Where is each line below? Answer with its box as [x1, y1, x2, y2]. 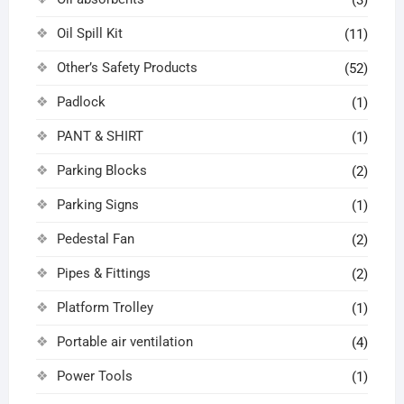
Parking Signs [56, 197, 139, 214]
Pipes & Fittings [56, 265, 151, 282]
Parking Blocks [56, 162, 147, 179]
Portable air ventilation [56, 334, 193, 351]
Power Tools [56, 368, 133, 385]
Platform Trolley [56, 299, 153, 317]
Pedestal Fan [56, 231, 134, 248]
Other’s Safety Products [56, 60, 197, 77]
